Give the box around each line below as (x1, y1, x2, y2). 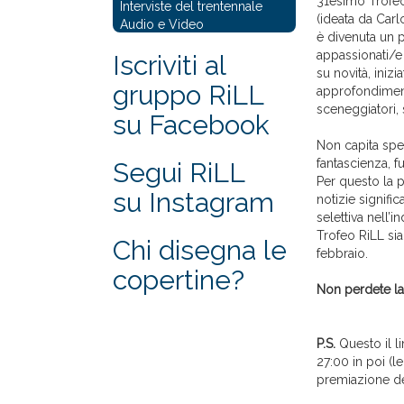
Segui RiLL (113, 157, 245, 189)
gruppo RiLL (113, 79, 263, 112)
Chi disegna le (113, 234, 287, 267)
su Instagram (113, 187, 274, 219)
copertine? (113, 264, 244, 297)
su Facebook (113, 109, 270, 142)
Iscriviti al (113, 50, 225, 82)
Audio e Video (120, 17, 204, 32)
